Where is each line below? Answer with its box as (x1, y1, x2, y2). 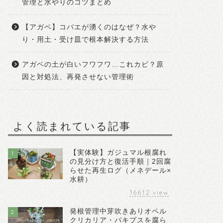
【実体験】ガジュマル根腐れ (69, 149, 167, 157)
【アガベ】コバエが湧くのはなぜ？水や (21, 23, 156, 31)
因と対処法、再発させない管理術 (21, 73, 134, 81)
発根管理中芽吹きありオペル (69, 208, 167, 216)
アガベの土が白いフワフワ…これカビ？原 (21, 61, 164, 69)
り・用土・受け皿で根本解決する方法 (21, 36, 149, 44)
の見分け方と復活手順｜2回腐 (69, 158, 171, 166)
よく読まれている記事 (12, 119, 131, 133)
